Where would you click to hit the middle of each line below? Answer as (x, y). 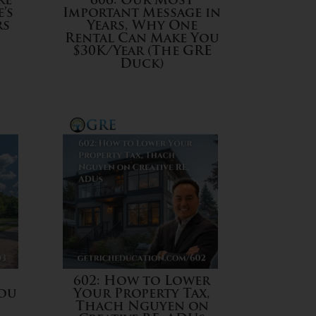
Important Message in (142, 14)
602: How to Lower (142, 281)
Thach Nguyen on (142, 307)
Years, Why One (142, 27)
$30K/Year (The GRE (142, 52)
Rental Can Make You (142, 39)
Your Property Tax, (142, 294)
